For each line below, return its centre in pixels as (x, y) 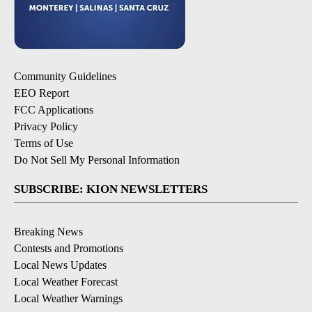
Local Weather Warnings (68, 299)
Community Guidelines (65, 77)
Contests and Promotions (69, 249)
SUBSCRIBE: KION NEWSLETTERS (111, 189)
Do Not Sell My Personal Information (97, 160)
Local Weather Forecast (66, 282)
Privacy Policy (46, 127)
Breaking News (48, 232)
